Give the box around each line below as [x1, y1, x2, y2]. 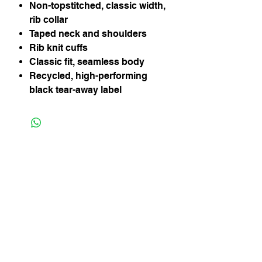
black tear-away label [29, 84, 122, 96]
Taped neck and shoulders [29, 28, 147, 40]
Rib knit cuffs [29, 42, 88, 54]
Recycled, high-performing [29, 70, 147, 82]
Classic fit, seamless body [29, 56, 144, 68]
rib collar [29, 14, 68, 26]
